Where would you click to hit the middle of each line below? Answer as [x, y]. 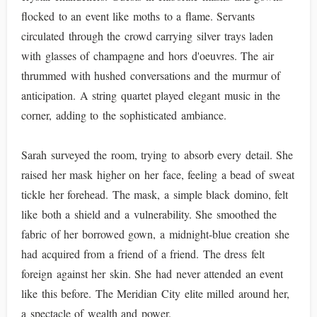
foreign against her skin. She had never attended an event [152, 273]
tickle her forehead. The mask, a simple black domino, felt [155, 194]
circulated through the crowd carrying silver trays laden [148, 36]
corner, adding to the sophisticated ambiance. [124, 115]
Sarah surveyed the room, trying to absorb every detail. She [157, 155]
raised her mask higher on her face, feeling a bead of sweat [158, 174]
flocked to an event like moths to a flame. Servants [138, 16]
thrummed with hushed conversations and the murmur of [151, 75]
